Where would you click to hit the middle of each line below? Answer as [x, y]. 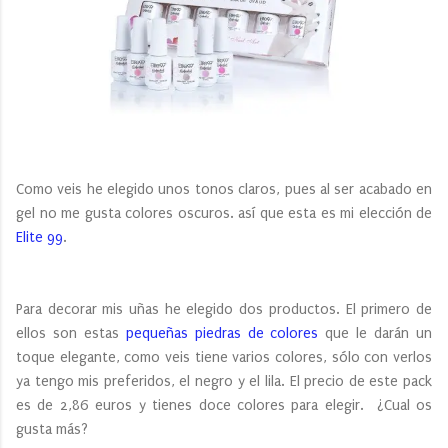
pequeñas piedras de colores [222, 333]
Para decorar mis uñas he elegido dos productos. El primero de [224, 309]
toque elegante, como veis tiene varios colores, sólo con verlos [224, 357]
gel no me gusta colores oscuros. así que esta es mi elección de [224, 213]
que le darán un [375, 333]
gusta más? [54, 429]
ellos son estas [71, 333]
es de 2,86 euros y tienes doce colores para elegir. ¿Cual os [224, 405]
